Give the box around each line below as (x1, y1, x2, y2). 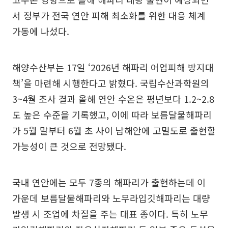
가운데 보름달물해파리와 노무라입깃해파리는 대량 (12, 191, 210, 205)
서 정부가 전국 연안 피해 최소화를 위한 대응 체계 (12, 9, 206, 22)
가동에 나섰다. (12, 24, 69, 38)
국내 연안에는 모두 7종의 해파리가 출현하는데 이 (12, 176, 206, 189)
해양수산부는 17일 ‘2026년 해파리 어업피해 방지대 (12, 61, 214, 74)
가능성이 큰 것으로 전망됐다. (12, 139, 126, 153)
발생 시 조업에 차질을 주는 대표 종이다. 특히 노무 (12, 207, 208, 221)
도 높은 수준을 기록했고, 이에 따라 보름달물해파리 (12, 108, 212, 122)
